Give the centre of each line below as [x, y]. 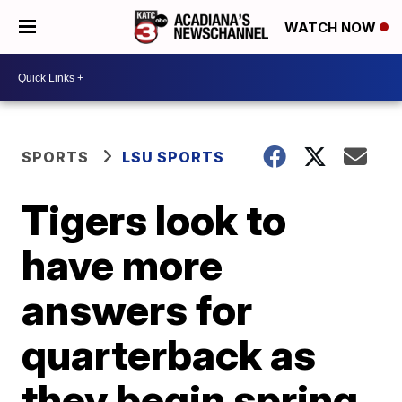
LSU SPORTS [174, 157]
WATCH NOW [332, 28]
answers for [137, 310]
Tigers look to [154, 220]
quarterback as [169, 354]
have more [122, 265]
